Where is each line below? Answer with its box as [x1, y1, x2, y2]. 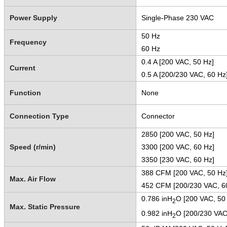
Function [9, 88, 41, 97]
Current [9, 63, 35, 72]
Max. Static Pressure [9, 202, 80, 211]
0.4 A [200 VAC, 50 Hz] [141, 57, 214, 66]
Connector [141, 111, 175, 120]
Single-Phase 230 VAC [141, 13, 214, 22]
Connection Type [9, 111, 69, 120]
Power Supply [9, 13, 57, 22]
